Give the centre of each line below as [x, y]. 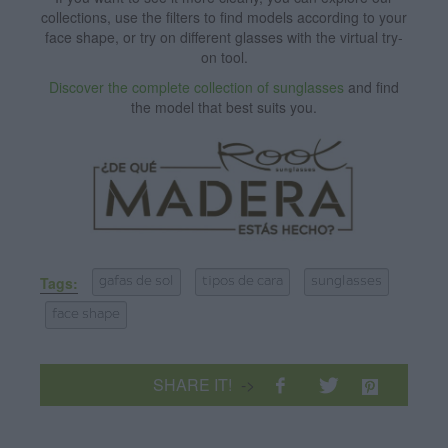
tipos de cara [242, 282]
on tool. [224, 57]
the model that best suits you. [224, 107]
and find [371, 87]
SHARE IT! [195, 385]
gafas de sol [136, 282]
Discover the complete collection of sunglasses [196, 87]
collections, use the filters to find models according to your [224, 17]
